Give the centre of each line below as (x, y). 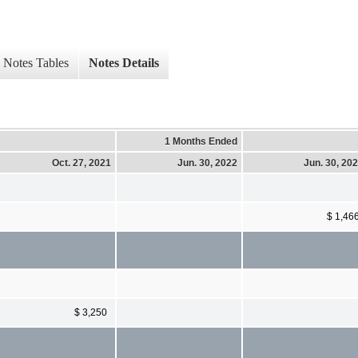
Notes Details (124, 63)
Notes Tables (36, 63)
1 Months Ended (201, 141)
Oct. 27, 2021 (82, 163)
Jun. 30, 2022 (207, 163)
